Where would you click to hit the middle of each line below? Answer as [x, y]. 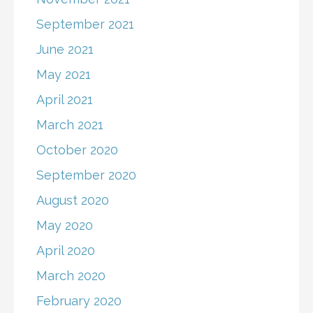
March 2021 [70, 125]
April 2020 [66, 251]
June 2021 [65, 50]
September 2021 [85, 24]
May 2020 [65, 226]
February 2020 [79, 301]
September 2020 [86, 175]
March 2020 [71, 276]
